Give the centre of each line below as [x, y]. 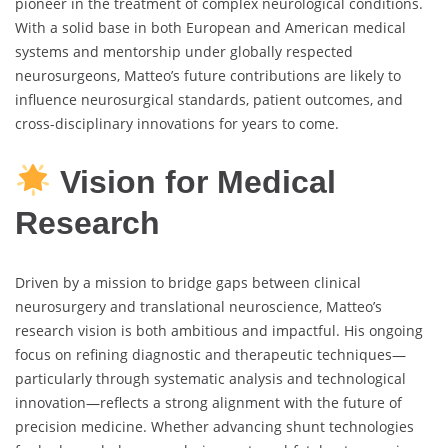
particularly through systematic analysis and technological [210, 378]
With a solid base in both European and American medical [210, 27]
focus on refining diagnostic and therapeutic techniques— [210, 354]
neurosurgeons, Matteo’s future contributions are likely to [208, 75]
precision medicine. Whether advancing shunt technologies [214, 426]
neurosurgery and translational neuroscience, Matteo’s [198, 306]
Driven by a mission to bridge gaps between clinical [188, 282]
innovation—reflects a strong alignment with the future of [208, 402]
